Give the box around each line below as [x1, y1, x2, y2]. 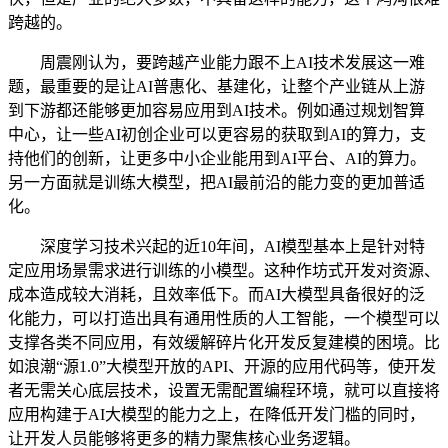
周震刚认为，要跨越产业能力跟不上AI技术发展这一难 [8, 54, 425, 71]
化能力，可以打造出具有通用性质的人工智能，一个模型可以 [8, 310, 440, 327]
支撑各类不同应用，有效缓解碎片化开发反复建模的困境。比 [8, 334, 440, 351]
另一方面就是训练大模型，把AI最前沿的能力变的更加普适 [8, 174, 425, 191]
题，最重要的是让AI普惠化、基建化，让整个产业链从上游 [8, 78, 425, 95]
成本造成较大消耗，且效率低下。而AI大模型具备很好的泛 [8, 286, 425, 303]
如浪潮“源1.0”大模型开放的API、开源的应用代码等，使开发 [8, 358, 436, 375]
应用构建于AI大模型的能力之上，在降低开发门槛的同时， [8, 406, 425, 423]
